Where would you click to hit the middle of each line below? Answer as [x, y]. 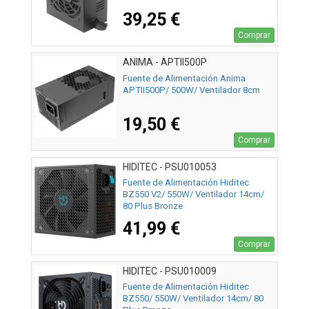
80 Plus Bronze [153, 206]
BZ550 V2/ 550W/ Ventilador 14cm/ [193, 194]
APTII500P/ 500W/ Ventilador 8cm [191, 90]
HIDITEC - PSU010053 [170, 167]
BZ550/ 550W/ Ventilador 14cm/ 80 [193, 298]
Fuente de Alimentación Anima [184, 78]
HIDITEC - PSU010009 [170, 271]
